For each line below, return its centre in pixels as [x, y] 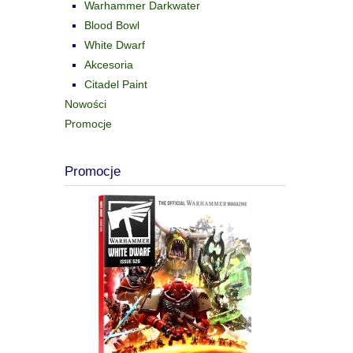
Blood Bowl [112, 25]
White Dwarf [115, 45]
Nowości [85, 104]
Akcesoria [109, 64]
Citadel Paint [116, 84]
